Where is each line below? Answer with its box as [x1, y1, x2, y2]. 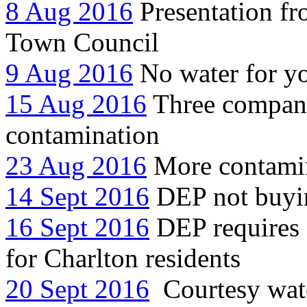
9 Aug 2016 [5, 58, 133, 88]
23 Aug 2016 [5, 150, 147, 180]
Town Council [5, 27, 159, 57]
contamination [5, 119, 160, 149]
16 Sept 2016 [5, 212, 149, 242]
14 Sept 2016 [5, 181, 149, 211]
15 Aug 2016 [5, 88, 147, 119]
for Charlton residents [5, 243, 241, 273]
